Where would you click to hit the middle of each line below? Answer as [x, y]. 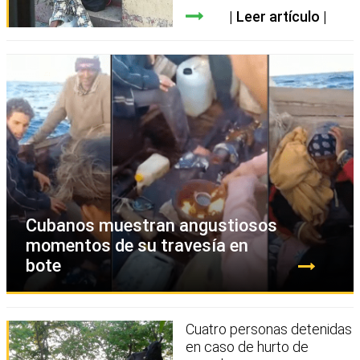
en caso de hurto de [247, 347]
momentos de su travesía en [137, 246]
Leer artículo [278, 16]
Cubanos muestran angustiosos [151, 226]
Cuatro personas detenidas [269, 329]
